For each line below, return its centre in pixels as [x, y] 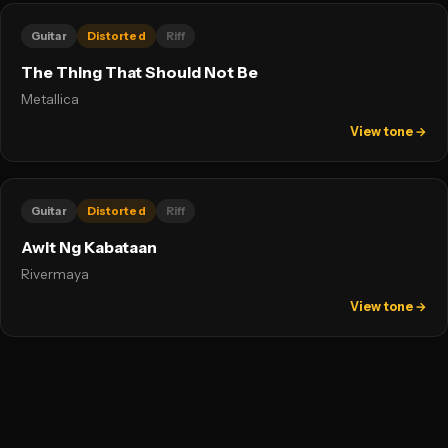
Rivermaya [55, 274]
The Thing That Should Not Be [139, 72]
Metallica [50, 99]
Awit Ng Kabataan [89, 247]
